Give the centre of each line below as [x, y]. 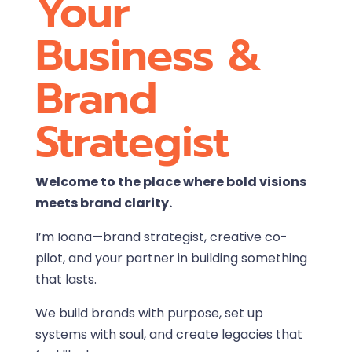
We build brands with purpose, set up [149, 313]
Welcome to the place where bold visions [170, 182]
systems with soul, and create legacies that [169, 335]
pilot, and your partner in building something [171, 258]
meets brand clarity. [103, 203]
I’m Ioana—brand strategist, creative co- [161, 237]
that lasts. [66, 280]
